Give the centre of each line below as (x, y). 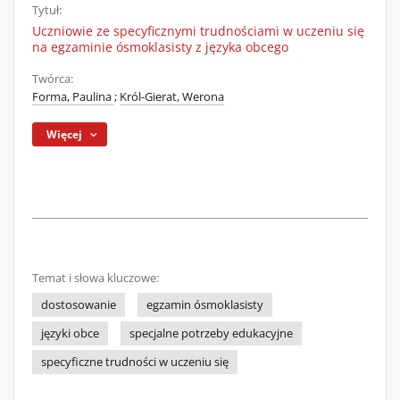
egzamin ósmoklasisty (205, 305)
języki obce (70, 333)
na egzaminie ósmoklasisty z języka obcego (160, 47)
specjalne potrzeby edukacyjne (211, 333)
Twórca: (53, 79)
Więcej (65, 134)
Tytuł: (47, 10)
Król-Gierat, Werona (172, 97)
